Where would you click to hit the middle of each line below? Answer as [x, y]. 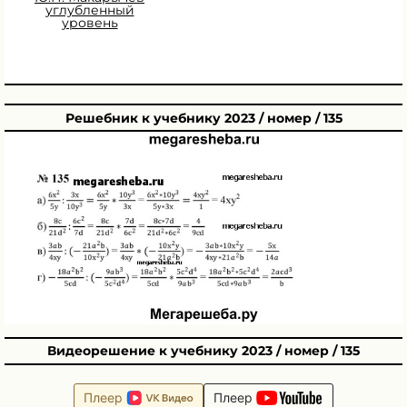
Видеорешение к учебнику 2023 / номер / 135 [203, 351]
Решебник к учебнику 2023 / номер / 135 [203, 118]
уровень [89, 22]
